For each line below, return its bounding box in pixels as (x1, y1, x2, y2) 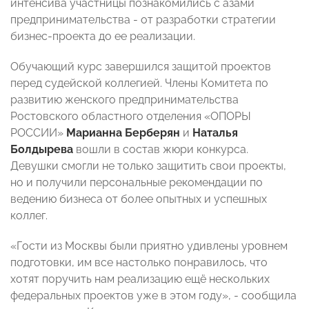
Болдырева (10, 143, 73, 157)
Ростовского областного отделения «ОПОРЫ (10, 110, 251, 123)
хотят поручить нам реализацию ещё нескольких (10, 272, 270, 286)
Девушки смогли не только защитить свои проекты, (10, 159, 286, 173)
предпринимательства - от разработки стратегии (10, 13, 276, 27)
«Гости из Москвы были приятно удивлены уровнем (10, 239, 288, 253)
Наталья (192, 126, 238, 140)
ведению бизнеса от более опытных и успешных (10, 192, 267, 206)
